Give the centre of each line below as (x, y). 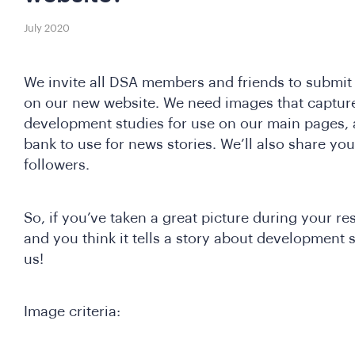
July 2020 (47, 28)
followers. (57, 165)
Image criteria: (72, 312)
